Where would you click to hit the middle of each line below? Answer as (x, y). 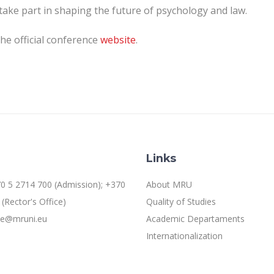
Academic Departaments (195, 219)
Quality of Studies (181, 202)
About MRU (169, 184)
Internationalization (184, 236)
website (118, 39)
